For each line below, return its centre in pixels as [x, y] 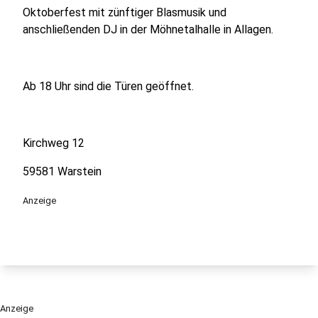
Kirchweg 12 [54, 143]
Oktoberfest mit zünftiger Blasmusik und [125, 12]
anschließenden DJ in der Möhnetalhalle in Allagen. [148, 29]
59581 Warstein [62, 171]
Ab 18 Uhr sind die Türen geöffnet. [108, 86]
